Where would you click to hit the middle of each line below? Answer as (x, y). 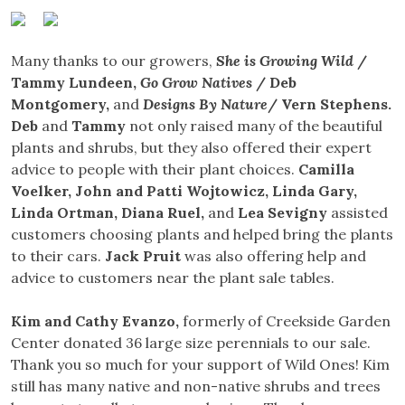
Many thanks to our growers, (113, 61)
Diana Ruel (161, 213)
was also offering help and (275, 256)
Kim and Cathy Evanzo (93, 321)
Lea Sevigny (284, 213)
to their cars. (58, 256)
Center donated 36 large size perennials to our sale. (191, 343)
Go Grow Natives (198, 83)
